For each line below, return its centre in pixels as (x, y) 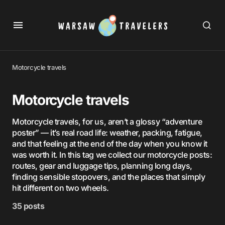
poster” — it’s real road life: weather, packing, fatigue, (107, 133)
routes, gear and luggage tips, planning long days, (102, 166)
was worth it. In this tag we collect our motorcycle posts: (112, 155)
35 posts (28, 206)
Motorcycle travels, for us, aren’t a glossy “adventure (107, 122)
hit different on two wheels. (61, 188)
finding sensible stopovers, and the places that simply (109, 177)
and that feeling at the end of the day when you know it (110, 144)
